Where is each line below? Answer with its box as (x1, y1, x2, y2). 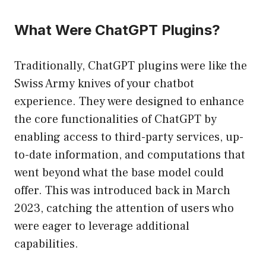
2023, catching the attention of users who (14, 201, 234, 217)
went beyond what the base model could (14, 165, 224, 181)
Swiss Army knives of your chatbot (14, 76, 194, 92)
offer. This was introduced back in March (14, 183, 230, 199)
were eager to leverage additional (14, 218, 189, 235)
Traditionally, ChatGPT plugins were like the (14, 58, 247, 74)
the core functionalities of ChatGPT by (14, 112, 217, 128)
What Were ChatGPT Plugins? (14, 21, 220, 39)
